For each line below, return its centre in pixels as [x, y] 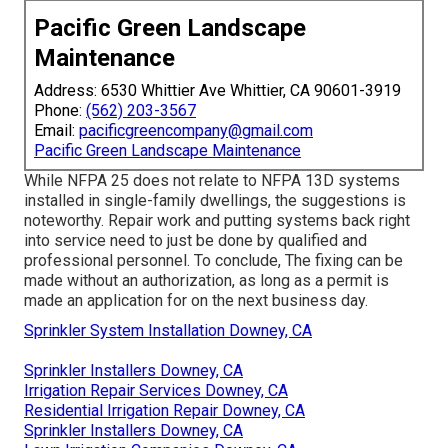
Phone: [60, 110]
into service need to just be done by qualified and [195, 240]
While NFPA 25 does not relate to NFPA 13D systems [212, 180]
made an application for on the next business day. [196, 300]
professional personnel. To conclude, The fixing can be [213, 260]
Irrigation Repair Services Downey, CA [156, 390]
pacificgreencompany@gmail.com [196, 130]
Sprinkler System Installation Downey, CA [168, 330]
